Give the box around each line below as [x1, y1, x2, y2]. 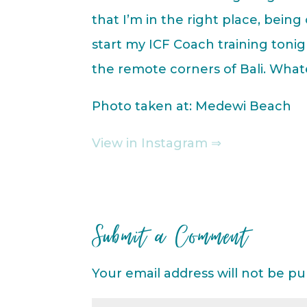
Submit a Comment [92, 217, 250, 255]
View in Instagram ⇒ [92, 135, 222, 151]
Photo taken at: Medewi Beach [92, 98, 292, 114]
